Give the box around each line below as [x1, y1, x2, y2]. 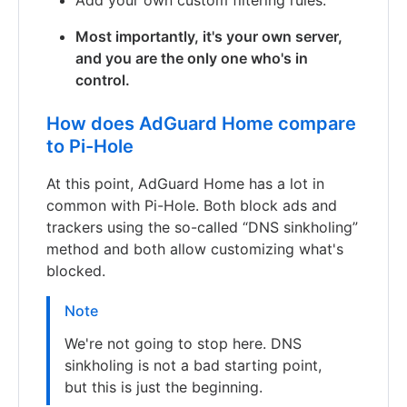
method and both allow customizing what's [46, 239, 343, 258]
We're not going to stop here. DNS [65, 333, 302, 352]
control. [75, 70, 130, 89]
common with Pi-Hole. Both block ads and [46, 195, 337, 214]
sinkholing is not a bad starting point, [65, 355, 322, 374]
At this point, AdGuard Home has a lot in [46, 174, 324, 193]
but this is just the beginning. [65, 377, 263, 396]
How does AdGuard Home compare [46, 112, 356, 134]
